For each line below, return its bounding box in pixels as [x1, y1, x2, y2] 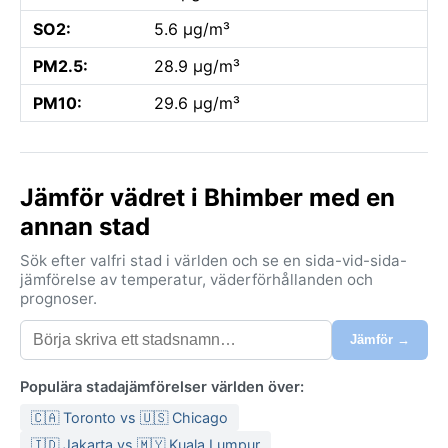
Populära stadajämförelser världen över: [20, 377, 304, 396]
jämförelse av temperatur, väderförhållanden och [20, 269, 373, 289]
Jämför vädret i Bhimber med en [20, 182, 395, 212]
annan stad [20, 211, 150, 241]
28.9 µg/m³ [154, 55, 240, 76]
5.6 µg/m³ [154, 18, 230, 39]
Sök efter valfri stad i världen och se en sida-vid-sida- [20, 250, 407, 270]
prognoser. [20, 288, 97, 308]
